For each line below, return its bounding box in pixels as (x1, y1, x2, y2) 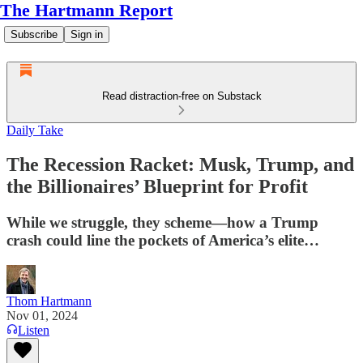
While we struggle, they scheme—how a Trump (6, 213, 318, 231)
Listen (18, 322, 49, 337)
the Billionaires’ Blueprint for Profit (6, 175, 308, 197)
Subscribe (11, 28, 58, 41)
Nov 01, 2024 (6, 308, 78, 322)
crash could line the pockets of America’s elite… (6, 231, 319, 249)
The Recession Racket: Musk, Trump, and (6, 153, 354, 175)
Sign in (70, 28, 103, 41)
